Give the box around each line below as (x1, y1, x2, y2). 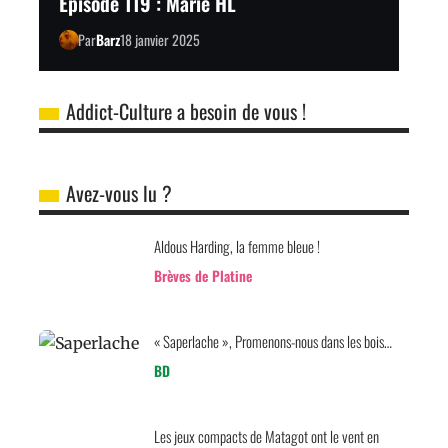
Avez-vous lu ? (66, 178, 172, 209)
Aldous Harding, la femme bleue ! (154, 235, 320, 258)
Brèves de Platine (154, 265, 252, 287)
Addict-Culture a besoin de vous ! (66, 96, 306, 127)
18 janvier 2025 (119, 29, 200, 51)
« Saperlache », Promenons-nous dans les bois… (154, 330, 395, 353)
